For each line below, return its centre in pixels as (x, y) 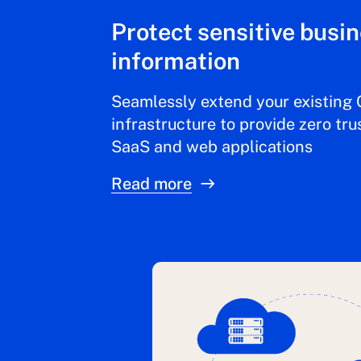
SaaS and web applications (212, 147)
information (175, 61)
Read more (151, 184)
